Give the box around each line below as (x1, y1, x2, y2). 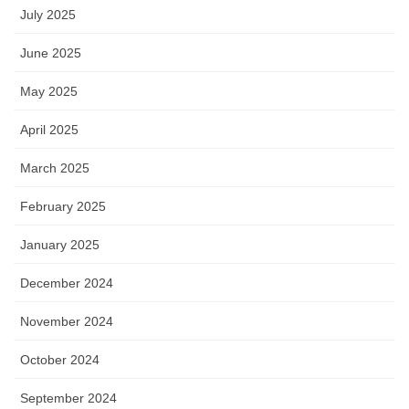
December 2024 (20, 275, 113, 290)
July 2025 (20, 6, 76, 22)
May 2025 (20, 83, 78, 99)
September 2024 (20, 390, 117, 405)
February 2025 (20, 198, 106, 214)
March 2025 (20, 160, 89, 175)
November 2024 (20, 313, 113, 329)
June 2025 (20, 45, 81, 60)
